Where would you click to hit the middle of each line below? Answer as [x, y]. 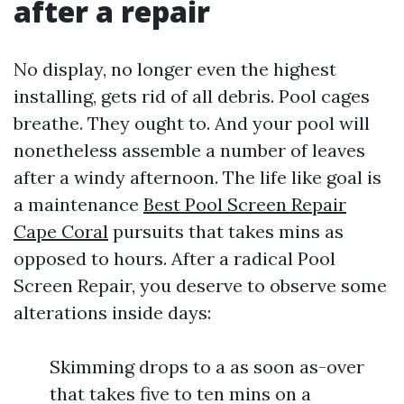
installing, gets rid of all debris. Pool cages [192, 96]
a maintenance [78, 204]
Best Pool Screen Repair [245, 204]
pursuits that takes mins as [226, 231]
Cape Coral [61, 231]
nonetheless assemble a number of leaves [189, 150]
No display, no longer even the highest [175, 69]
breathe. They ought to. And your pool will [192, 123]
